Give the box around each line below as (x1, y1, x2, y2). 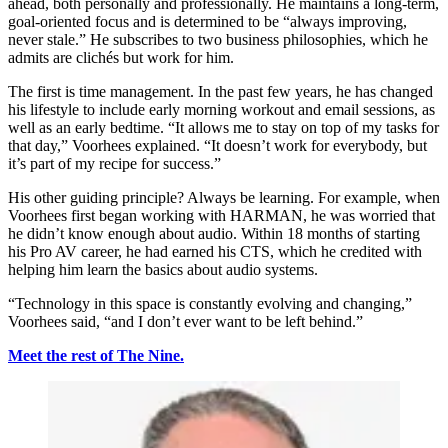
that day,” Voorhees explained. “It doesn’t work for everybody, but (8, 136, 427, 154)
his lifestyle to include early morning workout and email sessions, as (8, 100, 435, 118)
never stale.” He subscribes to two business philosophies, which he (8, 30, 428, 48)
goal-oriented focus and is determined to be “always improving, (8, 12, 407, 30)
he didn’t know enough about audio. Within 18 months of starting (8, 224, 420, 242)
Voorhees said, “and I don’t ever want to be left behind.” (8, 312, 363, 330)
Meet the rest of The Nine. (8, 346, 184, 364)
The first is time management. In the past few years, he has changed (8, 82, 433, 100)
